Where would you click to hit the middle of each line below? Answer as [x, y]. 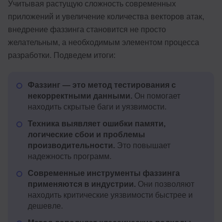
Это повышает [143, 146]
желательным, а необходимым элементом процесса [104, 43]
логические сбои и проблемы [86, 135]
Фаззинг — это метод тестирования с [102, 85]
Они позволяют [165, 184]
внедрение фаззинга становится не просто [87, 30]
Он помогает [156, 96]
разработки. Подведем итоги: [62, 55]
